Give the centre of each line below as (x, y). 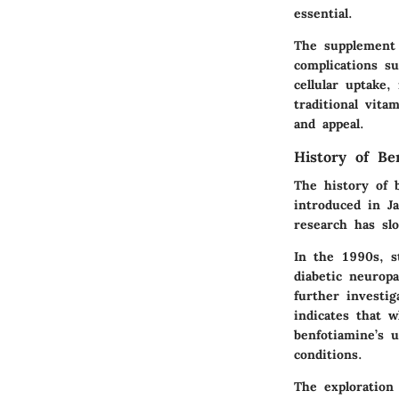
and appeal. (329, 123)
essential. (323, 13)
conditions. (328, 355)
